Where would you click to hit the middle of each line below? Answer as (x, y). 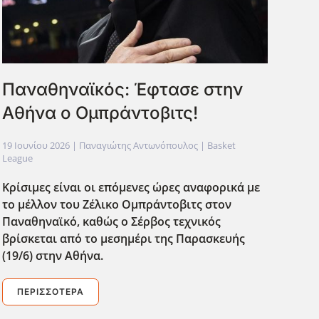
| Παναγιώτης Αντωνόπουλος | (138, 146)
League (17, 158)
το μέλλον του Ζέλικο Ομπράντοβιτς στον (116, 205)
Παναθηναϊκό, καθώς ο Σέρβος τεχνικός (111, 222)
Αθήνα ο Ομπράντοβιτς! (100, 113)
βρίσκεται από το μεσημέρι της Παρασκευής (123, 239)
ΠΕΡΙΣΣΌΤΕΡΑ (50, 292)
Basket (221, 146)
